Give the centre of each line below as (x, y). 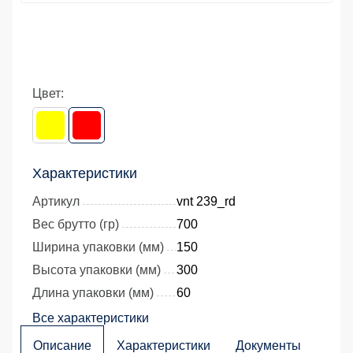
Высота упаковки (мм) (97, 269)
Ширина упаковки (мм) (98, 247)
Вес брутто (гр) (76, 224)
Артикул (56, 201)
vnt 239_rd (206, 201)
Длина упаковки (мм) (93, 292)
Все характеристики (91, 318)
